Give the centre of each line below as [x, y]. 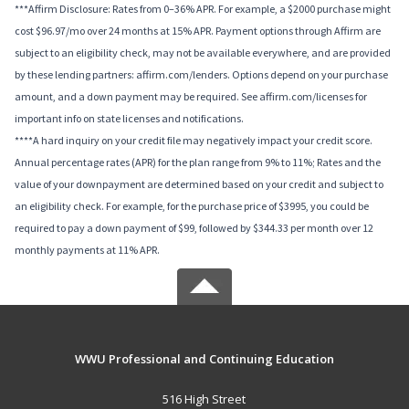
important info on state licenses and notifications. [129, 119]
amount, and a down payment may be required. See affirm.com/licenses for [191, 97]
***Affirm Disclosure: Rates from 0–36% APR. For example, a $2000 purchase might [203, 9]
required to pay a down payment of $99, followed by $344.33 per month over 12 [194, 228]
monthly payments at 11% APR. [87, 250]
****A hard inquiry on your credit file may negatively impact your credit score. [194, 141]
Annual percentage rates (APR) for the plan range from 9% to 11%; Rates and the [198, 163]
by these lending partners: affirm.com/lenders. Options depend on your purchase [201, 75]
